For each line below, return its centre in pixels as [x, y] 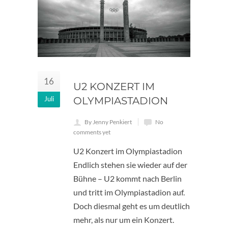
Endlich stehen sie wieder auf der [130, 165]
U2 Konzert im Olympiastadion [128, 151]
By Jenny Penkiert [108, 122]
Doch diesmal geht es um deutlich [132, 206]
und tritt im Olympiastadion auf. [129, 192]
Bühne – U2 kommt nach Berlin [127, 179]
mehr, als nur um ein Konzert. [124, 220]
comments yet [92, 132]
